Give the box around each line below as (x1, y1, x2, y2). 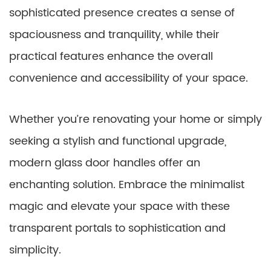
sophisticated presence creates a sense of (9, 4, 235, 22)
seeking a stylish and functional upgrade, (9, 132, 226, 150)
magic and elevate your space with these (9, 198, 230, 215)
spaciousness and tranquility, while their (9, 26, 220, 44)
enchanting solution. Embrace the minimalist (9, 176, 244, 194)
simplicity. (9, 241, 61, 259)
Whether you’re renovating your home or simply (9, 111, 262, 128)
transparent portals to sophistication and (9, 220, 226, 237)
